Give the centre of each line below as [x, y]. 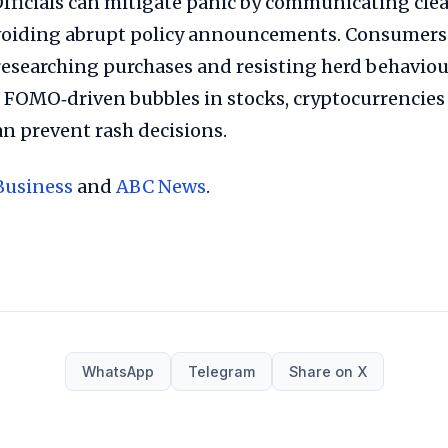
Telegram [221, 371]
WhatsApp [117, 371]
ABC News [161, 186]
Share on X [327, 371]
